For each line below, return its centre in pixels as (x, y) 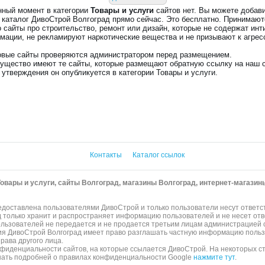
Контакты (106, 155)
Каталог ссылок (158, 155)
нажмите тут (214, 257)
